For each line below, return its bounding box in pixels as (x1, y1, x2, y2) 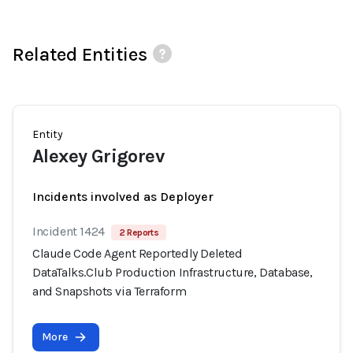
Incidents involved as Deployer (32, 189, 214, 204)
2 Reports (118, 227, 159, 238)
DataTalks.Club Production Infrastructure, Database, (32, 265, 313, 280)
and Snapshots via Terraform (32, 284, 187, 299)
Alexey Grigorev (32, 145, 164, 167)
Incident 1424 (32, 224, 105, 239)
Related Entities (13, 43, 147, 65)
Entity (32, 128, 63, 141)
